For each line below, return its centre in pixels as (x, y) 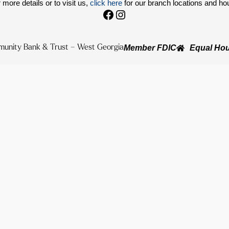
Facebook (128, 14)
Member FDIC (150, 48)
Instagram (141, 14)
